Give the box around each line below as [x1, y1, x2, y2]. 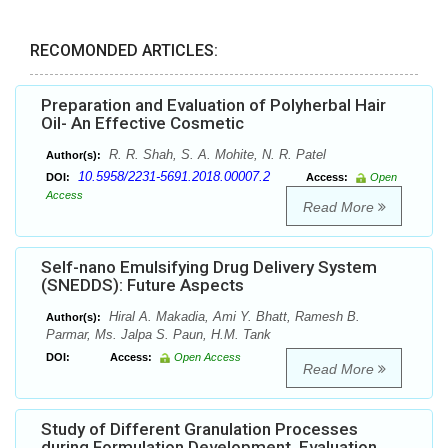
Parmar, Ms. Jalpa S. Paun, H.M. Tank [46, 327, 271, 343]
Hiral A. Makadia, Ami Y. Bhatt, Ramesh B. [105, 309, 360, 325]
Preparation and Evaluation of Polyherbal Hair [41, 95, 386, 116]
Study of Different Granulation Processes [41, 419, 358, 440]
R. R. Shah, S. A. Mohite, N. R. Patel [105, 147, 326, 163]
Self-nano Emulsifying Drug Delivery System [41, 257, 377, 278]
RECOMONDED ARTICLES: [30, 41, 218, 61]
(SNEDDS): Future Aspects [41, 275, 244, 296]
